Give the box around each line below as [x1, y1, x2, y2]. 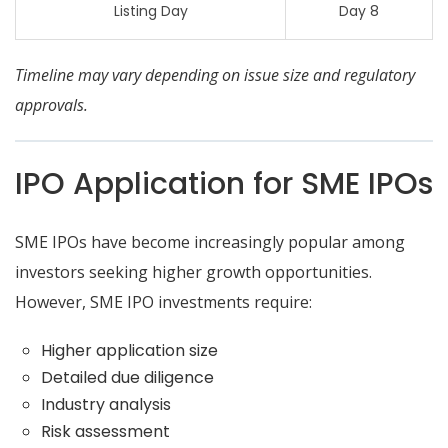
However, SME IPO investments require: [15, 291, 312, 313]
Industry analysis [40, 393, 171, 416]
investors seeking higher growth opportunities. [15, 261, 372, 283]
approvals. [15, 94, 88, 116]
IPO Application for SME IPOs [15, 163, 433, 205]
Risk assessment [40, 420, 170, 443]
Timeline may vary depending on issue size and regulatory [15, 64, 415, 86]
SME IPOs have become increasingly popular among [15, 231, 405, 253]
